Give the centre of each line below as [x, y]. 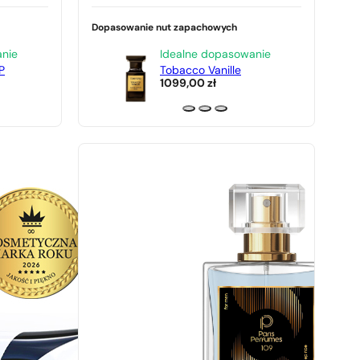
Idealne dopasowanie [215, 55]
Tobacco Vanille [200, 71]
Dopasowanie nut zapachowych [164, 28]
